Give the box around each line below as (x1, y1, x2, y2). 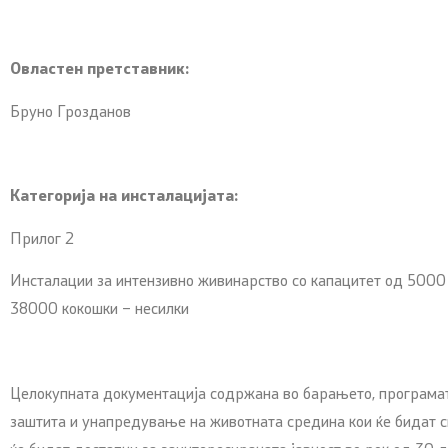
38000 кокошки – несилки (10, 302, 189, 319)
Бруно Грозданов (10, 104, 131, 121)
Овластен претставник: (10, 62, 189, 79)
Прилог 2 (10, 231, 74, 248)
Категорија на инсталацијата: (10, 189, 238, 206)
